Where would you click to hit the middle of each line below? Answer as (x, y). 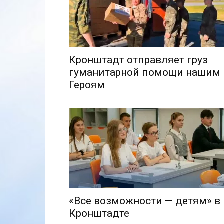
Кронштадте (99, 213)
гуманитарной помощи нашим (145, 72)
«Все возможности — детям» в (145, 201)
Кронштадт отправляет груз (138, 60)
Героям (87, 85)
